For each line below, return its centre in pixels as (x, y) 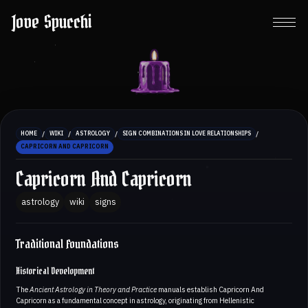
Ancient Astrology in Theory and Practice (93, 289)
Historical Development (55, 271)
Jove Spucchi (52, 22)
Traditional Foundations (67, 244)
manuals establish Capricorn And (210, 289)
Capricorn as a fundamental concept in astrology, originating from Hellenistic (135, 300)
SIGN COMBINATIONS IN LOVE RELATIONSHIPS (187, 134)
